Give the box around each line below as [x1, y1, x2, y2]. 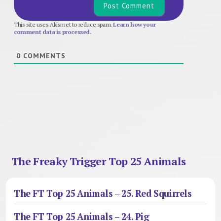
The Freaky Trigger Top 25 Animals [11, 154, 186, 168]
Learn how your [113, 20, 156, 28]
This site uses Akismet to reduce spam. [14, 20, 113, 28]
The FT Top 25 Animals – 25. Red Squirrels [14, 187, 192, 199]
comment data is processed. [14, 28, 92, 36]
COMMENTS [21, 51, 66, 60]
